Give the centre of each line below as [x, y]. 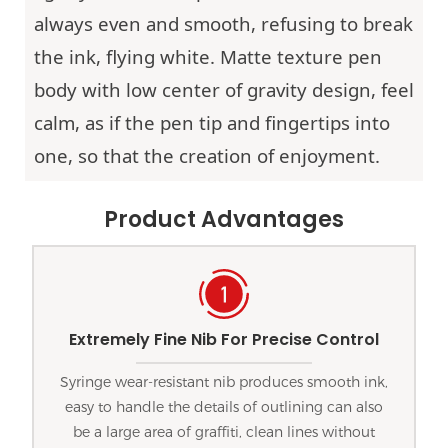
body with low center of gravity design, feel [223, 89]
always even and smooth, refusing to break [223, 23]
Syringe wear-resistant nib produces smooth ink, [224, 382]
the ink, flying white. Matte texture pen [207, 56]
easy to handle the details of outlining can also [224, 407]
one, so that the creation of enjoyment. [206, 155]
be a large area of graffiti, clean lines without [224, 432]
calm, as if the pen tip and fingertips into [211, 122]
